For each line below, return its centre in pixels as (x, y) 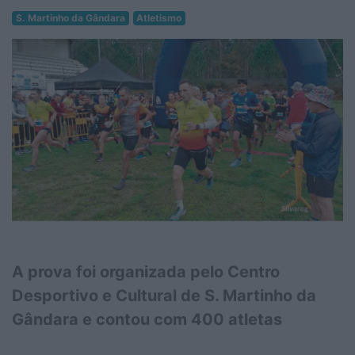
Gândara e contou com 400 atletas (147, 319)
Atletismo (159, 17)
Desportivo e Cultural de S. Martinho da (164, 295)
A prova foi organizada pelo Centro (146, 271)
